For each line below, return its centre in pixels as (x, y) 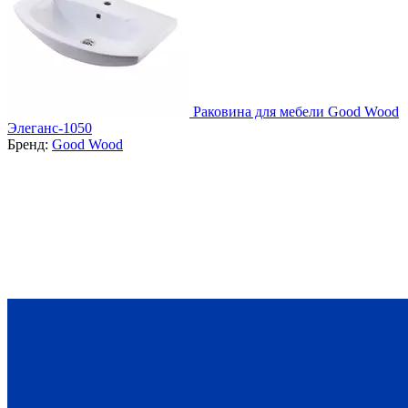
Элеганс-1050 (50, 127)
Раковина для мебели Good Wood (296, 111)
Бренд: (30, 144)
